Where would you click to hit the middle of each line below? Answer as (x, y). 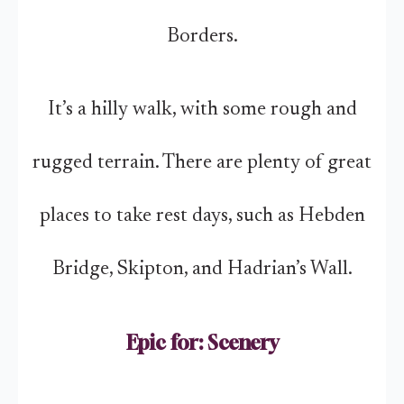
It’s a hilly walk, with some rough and (202, 110)
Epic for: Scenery (202, 342)
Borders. (202, 37)
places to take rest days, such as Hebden (202, 216)
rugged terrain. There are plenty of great (202, 163)
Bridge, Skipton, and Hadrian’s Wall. (202, 269)
